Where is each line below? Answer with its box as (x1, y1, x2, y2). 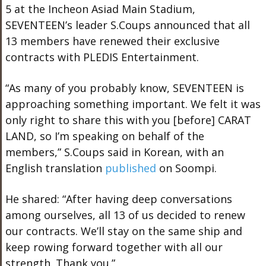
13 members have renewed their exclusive (5, 33, 220, 48)
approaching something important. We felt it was (5, 96, 261, 111)
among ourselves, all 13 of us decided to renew (5, 207, 245, 222)
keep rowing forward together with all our (5, 239, 223, 254)
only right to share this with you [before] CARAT (5, 112, 251, 127)
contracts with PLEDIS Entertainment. (5, 49, 199, 64)
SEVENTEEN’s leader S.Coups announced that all (5, 17, 250, 32)
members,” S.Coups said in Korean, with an (5, 144, 224, 159)
